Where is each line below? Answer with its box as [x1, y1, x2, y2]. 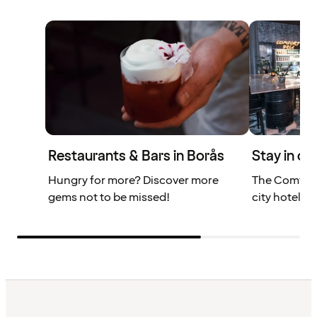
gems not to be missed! [48, 190, 170, 206]
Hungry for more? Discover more [48, 173, 219, 189]
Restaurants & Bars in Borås [48, 146, 224, 167]
